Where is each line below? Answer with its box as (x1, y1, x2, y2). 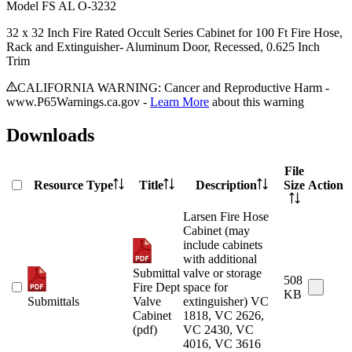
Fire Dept (133, 280, 180, 295)
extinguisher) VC (183, 295, 269, 309)
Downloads (6, 125, 94, 146)
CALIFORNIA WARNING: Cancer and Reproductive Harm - (17, 81, 329, 95)
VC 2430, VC (183, 323, 254, 337)
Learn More (150, 95, 209, 109)
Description (196, 178, 257, 192)
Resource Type (33, 178, 113, 192)
